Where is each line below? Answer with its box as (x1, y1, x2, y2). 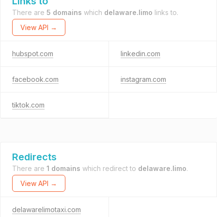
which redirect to (80, 164, 138, 172)
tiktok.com (12, 101, 45, 109)
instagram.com (120, 75, 166, 83)
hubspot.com (12, 49, 53, 58)
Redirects (12, 151, 57, 163)
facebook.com (12, 75, 59, 83)
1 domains (46, 164, 80, 172)
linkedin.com (120, 49, 160, 58)
